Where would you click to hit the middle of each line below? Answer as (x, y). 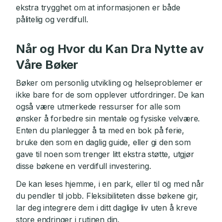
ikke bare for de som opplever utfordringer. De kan (110, 95)
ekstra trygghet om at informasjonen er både (98, 7)
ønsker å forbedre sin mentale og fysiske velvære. (108, 118)
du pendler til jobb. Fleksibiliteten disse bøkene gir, (107, 196)
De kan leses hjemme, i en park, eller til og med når (110, 184)
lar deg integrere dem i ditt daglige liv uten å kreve (107, 208)
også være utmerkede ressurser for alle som (98, 107)
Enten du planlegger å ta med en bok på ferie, (100, 130)
